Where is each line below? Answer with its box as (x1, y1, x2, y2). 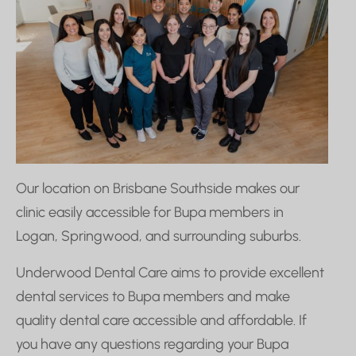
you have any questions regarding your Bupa (16, 335, 288, 353)
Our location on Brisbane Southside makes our (16, 179, 300, 197)
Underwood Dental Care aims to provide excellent (16, 263, 324, 281)
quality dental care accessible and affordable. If (16, 311, 307, 329)
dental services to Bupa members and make (16, 287, 290, 305)
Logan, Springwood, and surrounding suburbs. (16, 226, 301, 245)
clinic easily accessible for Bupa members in (16, 203, 284, 221)
